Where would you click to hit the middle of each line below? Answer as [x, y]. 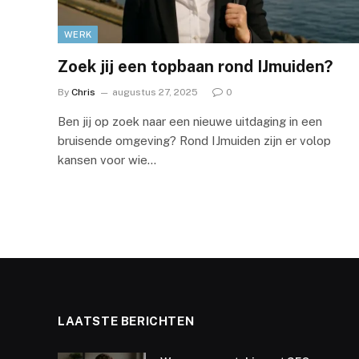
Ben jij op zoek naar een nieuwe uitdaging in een [190, 121]
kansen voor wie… [107, 159]
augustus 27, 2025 [155, 92]
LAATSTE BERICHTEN [126, 321]
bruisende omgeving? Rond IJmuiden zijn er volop [194, 140]
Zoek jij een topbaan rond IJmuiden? [195, 66]
